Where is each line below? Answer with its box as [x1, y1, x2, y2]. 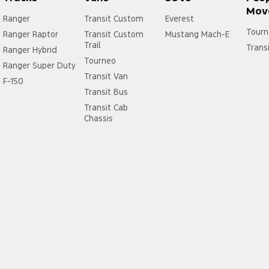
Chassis [83, 113, 113, 124]
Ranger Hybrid [3, 44, 57, 56]
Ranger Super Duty [3, 60, 76, 71]
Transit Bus [83, 86, 128, 98]
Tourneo [83, 55, 116, 67]
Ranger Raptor [3, 29, 58, 40]
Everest [165, 13, 194, 25]
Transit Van [83, 71, 128, 82]
